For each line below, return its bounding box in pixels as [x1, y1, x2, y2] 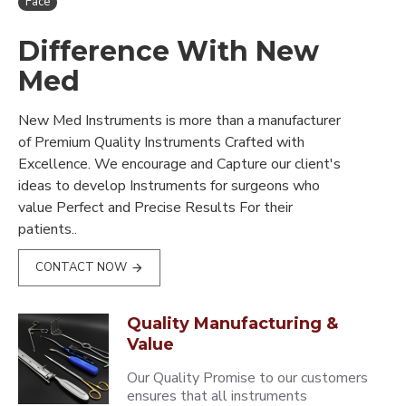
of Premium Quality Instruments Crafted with [18, 132, 304, 152]
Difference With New [18, 34, 319, 68]
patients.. [18, 219, 77, 239]
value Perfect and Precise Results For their [18, 198, 293, 217]
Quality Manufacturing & [127, 314, 339, 333]
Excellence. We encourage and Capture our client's [18, 154, 341, 174]
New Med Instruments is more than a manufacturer [18, 111, 341, 130]
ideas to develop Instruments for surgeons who [18, 176, 320, 196]
